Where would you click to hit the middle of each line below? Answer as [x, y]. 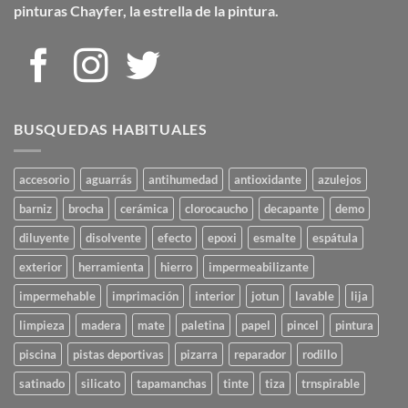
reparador [260, 355]
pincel [303, 326]
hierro [176, 267]
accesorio [44, 180]
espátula [335, 238]
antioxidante [268, 180]
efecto [174, 238]
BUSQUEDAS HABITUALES [111, 128]
